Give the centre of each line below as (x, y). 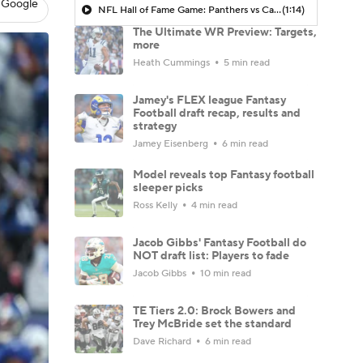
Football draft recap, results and (217, 113)
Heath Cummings (173, 62)
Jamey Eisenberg (172, 143)
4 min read (213, 205)
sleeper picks (168, 188)
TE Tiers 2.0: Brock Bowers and (214, 311)
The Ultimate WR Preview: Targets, (225, 32)
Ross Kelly (156, 205)
